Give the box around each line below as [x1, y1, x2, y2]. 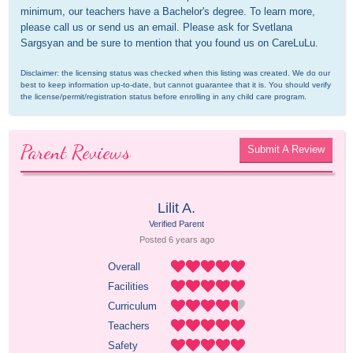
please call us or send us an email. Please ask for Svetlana [20, 21, 293, 34]
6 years [168, 235, 198, 245]
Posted [139, 235, 169, 245]
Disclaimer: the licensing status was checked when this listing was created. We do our [20, 69, 331, 78]
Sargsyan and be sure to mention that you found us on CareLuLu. [20, 37, 319, 50]
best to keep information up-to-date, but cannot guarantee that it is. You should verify [20, 80, 332, 90]
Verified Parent [149, 219, 204, 229]
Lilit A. [158, 200, 195, 217]
